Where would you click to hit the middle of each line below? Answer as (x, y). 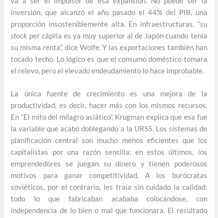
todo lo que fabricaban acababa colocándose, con (109, 199)
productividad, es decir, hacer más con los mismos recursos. (109, 105)
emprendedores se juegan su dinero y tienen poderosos (109, 163)
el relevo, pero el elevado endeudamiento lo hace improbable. (108, 71)
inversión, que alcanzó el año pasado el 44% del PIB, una (109, 12)
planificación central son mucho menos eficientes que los (109, 140)
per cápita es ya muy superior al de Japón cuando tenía (117, 36)
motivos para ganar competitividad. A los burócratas (109, 175)
